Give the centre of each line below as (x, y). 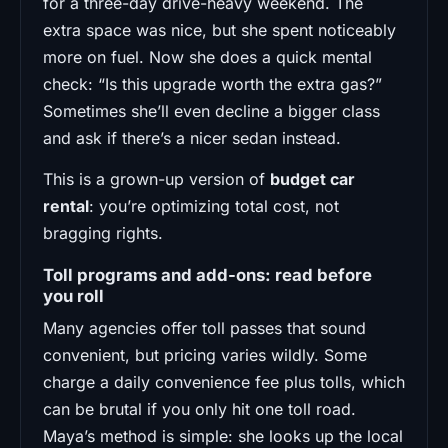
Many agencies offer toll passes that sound (204, 327)
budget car (312, 178)
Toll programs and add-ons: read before (207, 274)
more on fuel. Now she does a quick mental (207, 56)
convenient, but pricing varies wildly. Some (205, 354)
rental (66, 205)
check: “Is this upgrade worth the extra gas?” (212, 83)
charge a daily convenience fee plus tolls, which (224, 381)
